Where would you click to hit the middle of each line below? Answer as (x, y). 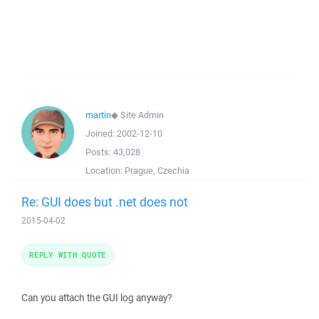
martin (98, 115)
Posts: (99, 152)
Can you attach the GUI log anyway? (96, 298)
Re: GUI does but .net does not (105, 202)
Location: (105, 171)
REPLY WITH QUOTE (68, 255)
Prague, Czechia (157, 171)
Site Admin (142, 115)
